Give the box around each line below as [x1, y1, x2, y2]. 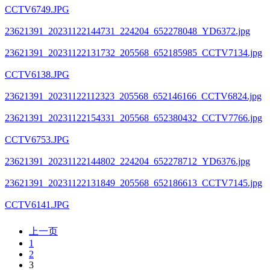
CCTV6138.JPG [5, 69, 69, 80]
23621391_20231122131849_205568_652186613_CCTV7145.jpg [5, 177, 262, 188]
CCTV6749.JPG [5, 4, 69, 14]
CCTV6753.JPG [5, 134, 69, 145]
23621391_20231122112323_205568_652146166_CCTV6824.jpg [5, 90, 262, 101]
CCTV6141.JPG [5, 199, 69, 210]
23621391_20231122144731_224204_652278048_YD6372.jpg [5, 25, 250, 36]
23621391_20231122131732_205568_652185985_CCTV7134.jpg [5, 47, 262, 58]
